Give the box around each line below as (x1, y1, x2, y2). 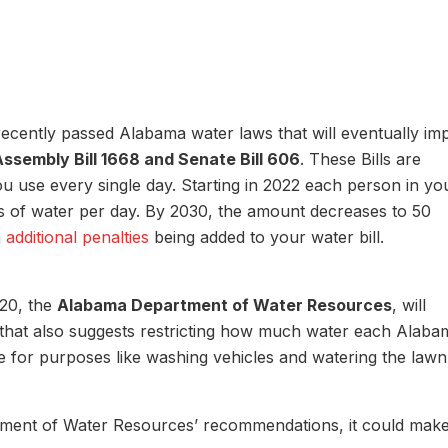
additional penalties (6, 227, 149, 247)
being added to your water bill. (149, 227, 384, 247)
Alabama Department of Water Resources (57, 295, 392, 315)
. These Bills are (300, 149, 421, 169)
